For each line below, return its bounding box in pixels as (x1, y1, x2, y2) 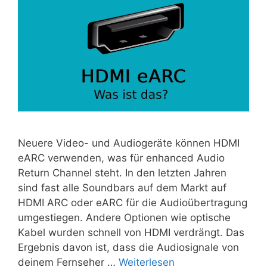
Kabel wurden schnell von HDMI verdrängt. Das (18, 226, 244, 239)
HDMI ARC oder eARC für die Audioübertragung (18, 197, 247, 209)
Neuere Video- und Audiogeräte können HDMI (18, 137, 240, 150)
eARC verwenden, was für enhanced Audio (18, 152, 225, 164)
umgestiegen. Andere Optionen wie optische (18, 212, 231, 224)
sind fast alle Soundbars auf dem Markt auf (18, 182, 226, 194)
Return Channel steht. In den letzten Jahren (18, 167, 226, 179)
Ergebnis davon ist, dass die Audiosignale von (18, 241, 239, 254)
